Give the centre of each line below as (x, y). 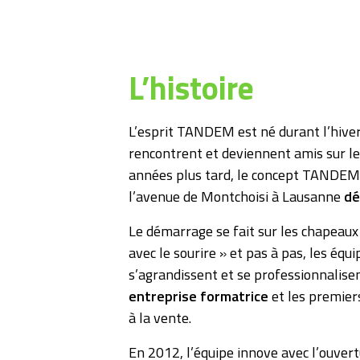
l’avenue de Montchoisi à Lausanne (236, 197)
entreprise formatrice (198, 297)
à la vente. (160, 318)
